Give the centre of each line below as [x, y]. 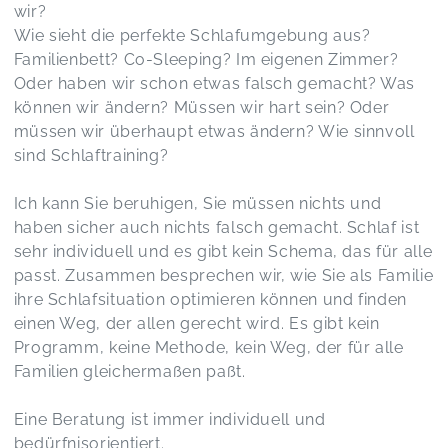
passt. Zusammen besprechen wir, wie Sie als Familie [223, 275]
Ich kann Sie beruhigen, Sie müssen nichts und [197, 203]
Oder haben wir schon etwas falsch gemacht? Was [214, 83]
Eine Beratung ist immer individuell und [169, 419]
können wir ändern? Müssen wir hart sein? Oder [201, 107]
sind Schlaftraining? [91, 155]
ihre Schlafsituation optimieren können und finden [210, 299]
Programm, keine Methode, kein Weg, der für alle [208, 347]
